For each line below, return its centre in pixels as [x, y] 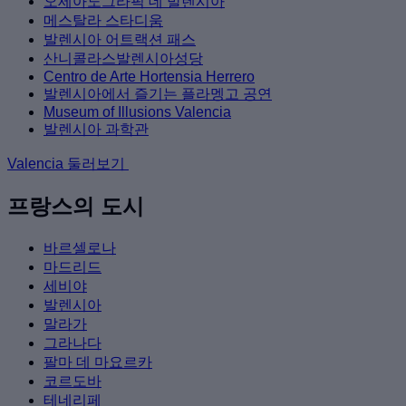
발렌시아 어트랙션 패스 [120, 40]
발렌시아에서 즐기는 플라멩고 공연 [158, 94]
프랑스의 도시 [76, 207]
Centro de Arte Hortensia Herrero [149, 77]
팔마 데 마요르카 [98, 362]
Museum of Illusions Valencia [137, 112]
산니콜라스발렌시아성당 [123, 59]
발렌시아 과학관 [96, 130]
